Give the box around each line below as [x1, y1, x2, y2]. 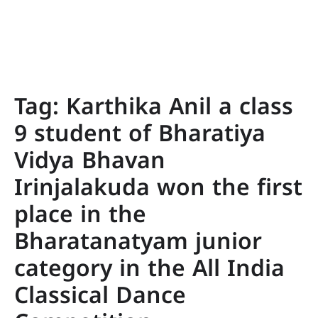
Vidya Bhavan [14, 148, 165, 177]
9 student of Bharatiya [14, 121, 265, 150]
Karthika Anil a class [66, 94, 293, 123]
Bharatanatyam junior [14, 229, 262, 258]
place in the [14, 202, 146, 231]
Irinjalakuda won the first [14, 175, 302, 204]
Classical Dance [14, 283, 186, 312]
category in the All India [14, 256, 285, 285]
